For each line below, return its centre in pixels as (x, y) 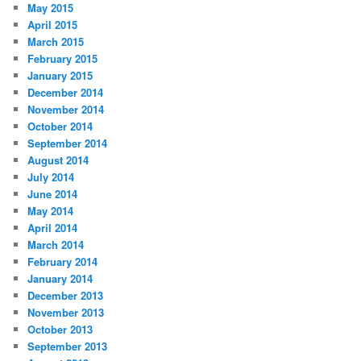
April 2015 (53, 25)
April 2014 (53, 228)
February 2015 (63, 59)
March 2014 (56, 245)
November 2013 (66, 313)
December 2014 (66, 93)
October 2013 (60, 330)
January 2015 (60, 76)
